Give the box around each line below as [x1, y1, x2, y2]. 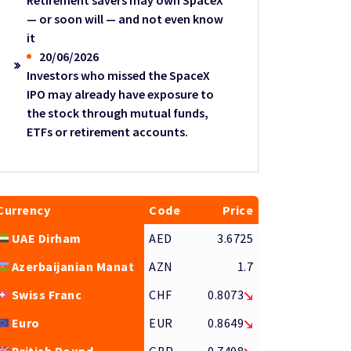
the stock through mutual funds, [27, 105, 209, 121]
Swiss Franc [11, 287, 82, 303]
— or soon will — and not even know [27, 11, 224, 27]
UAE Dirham [11, 230, 81, 247]
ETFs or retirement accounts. [27, 124, 189, 140]
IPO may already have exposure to [27, 86, 215, 103]
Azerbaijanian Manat [11, 259, 135, 275]
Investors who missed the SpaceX [27, 67, 211, 84]
